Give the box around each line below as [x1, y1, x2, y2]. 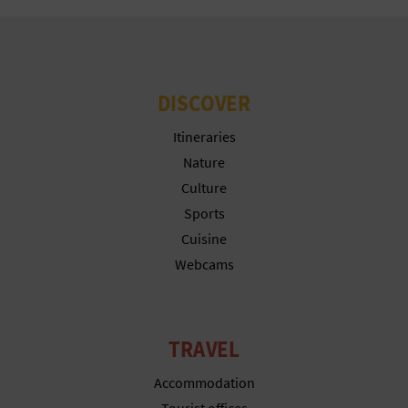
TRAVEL [168, 333, 240, 363]
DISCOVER [157, 87, 251, 117]
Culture [181, 178, 227, 197]
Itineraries [172, 127, 236, 146]
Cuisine [181, 229, 227, 248]
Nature [183, 152, 225, 171]
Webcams [174, 254, 234, 273]
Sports [183, 203, 225, 222]
